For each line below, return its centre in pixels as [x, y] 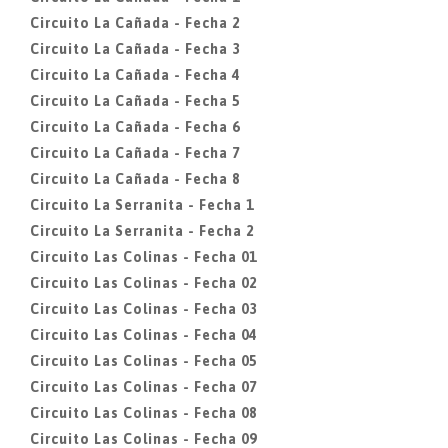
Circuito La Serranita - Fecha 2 [142, 231]
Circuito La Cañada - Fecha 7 [135, 153]
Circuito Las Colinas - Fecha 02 [143, 283]
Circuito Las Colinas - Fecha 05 [143, 361]
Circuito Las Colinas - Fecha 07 [143, 387]
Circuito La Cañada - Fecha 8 [135, 179]
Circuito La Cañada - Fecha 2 [135, 23]
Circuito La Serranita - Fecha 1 [142, 205]
